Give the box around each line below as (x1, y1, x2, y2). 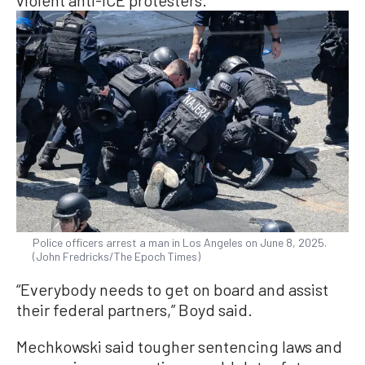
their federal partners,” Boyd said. (16, 300, 253, 320)
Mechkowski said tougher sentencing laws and (16, 336, 342, 357)
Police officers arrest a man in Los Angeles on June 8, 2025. (33, 235, 327, 250)
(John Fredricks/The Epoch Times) (33, 249, 200, 264)
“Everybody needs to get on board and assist (16, 279, 328, 300)
